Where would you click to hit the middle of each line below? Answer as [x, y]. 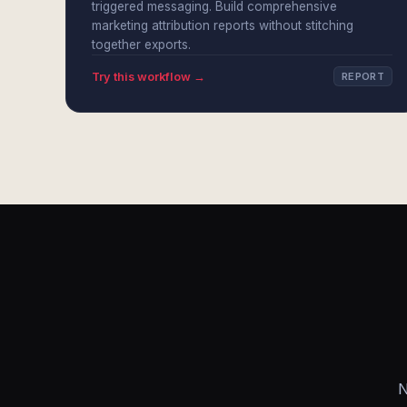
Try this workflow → [149, 76]
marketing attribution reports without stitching [223, 25]
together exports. [141, 45]
